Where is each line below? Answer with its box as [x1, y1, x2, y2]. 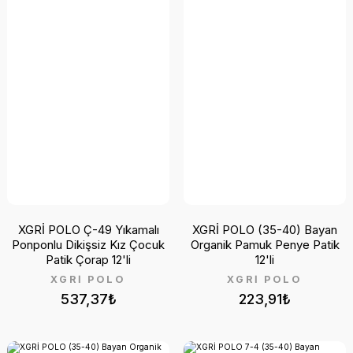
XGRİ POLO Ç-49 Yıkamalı [17, 221, 159, 237]
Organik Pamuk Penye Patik [190, 236, 340, 252]
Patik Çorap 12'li [46, 251, 131, 267]
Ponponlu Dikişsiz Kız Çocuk [12, 236, 165, 252]
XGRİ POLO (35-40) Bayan [192, 221, 337, 237]
